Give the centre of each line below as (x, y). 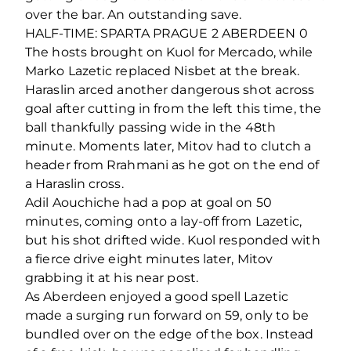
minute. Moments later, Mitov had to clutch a (168, 147)
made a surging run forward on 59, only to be (167, 316)
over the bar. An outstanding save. (134, 15)
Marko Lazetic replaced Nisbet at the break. (163, 71)
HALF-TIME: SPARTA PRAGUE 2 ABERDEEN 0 (166, 34)
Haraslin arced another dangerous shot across (170, 90)
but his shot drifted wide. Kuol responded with (173, 241)
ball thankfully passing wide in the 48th (151, 128)
